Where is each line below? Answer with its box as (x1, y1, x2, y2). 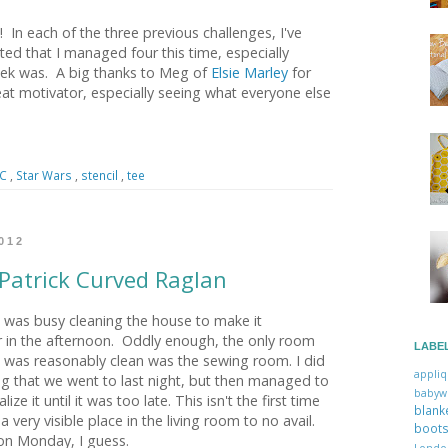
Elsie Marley (211, 63, 288, 83)
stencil (81, 167, 121, 184)
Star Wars (16, 167, 75, 184)
